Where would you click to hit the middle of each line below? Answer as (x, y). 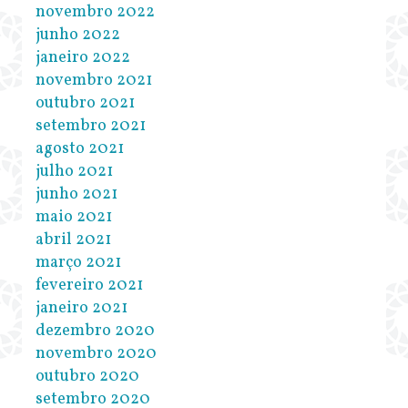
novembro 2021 (94, 81)
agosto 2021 (80, 149)
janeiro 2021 (82, 309)
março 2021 (78, 263)
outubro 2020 (87, 377)
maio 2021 (74, 218)
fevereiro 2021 (89, 286)
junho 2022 (78, 36)
